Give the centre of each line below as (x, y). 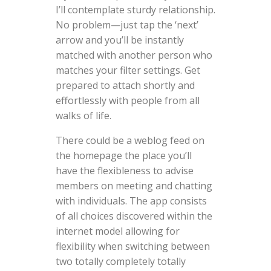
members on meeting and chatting (134, 185)
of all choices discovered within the (134, 216)
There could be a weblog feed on (130, 140)
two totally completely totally (120, 261)
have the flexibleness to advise (124, 170)
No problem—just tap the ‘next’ (127, 24)
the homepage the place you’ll (123, 155)
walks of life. (83, 115)
